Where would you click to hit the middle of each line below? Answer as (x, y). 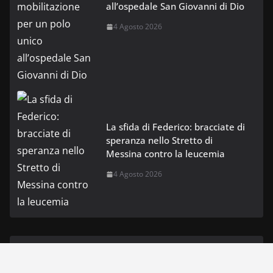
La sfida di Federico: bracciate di (175, 127)
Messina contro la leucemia (165, 154)
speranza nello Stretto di (159, 140)
